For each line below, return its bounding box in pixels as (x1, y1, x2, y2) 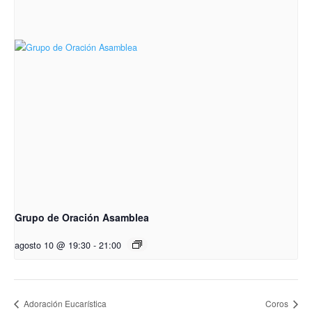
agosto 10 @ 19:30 (15, 239, 91, 252)
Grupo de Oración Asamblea (15, 210, 149, 225)
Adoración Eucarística (22, 297, 107, 309)
